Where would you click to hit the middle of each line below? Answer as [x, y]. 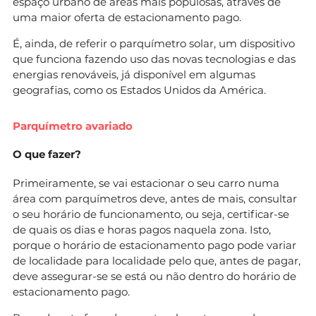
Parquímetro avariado [73, 126]
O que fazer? [47, 154]
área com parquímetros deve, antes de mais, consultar [155, 198]
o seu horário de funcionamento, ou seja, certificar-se [151, 214]
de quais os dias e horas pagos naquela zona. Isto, [142, 229]
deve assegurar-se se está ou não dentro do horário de [154, 276]
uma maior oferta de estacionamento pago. [127, 17]
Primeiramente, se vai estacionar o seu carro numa [146, 183]
